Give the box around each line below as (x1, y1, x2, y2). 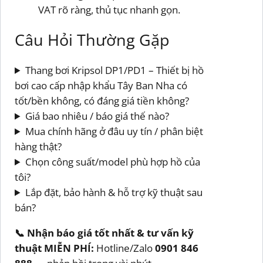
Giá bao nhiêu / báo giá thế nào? (25, 109, 169, 123)
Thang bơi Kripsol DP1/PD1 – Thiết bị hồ (25, 63, 204, 77)
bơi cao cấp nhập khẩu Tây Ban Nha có (15, 78, 187, 92)
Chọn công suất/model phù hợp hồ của (25, 154, 200, 168)
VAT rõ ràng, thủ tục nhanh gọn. (38, 2, 180, 16)
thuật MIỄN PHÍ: (15, 241, 94, 255)
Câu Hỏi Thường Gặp (15, 29, 170, 51)
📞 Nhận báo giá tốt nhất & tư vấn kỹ (15, 225, 194, 240)
